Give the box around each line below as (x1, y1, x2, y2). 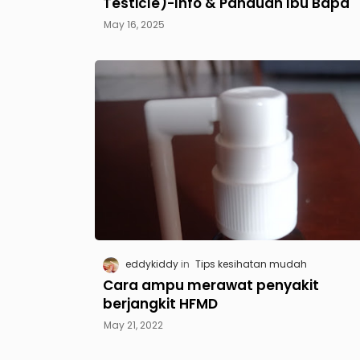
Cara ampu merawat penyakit (102, 275, 319, 295)
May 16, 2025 (103, 17, 165, 31)
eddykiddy (125, 257, 178, 272)
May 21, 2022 (103, 317, 163, 332)
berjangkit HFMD (102, 293, 218, 313)
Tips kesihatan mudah (194, 257, 307, 272)
